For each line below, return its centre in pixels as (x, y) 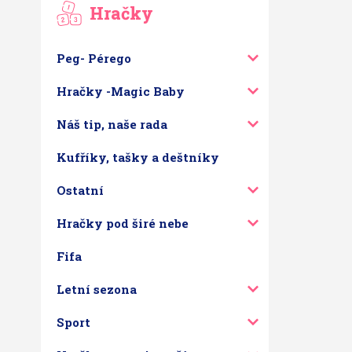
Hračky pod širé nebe (123, 223)
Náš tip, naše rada (112, 124)
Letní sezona (97, 289)
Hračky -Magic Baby (121, 91)
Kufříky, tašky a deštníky (138, 157)
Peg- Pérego (94, 58)
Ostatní (80, 190)
